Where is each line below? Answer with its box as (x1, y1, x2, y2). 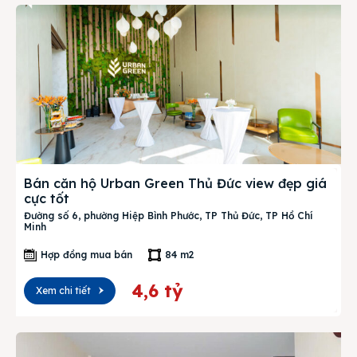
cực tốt (24, 190, 69, 206)
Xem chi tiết (36, 284, 91, 296)
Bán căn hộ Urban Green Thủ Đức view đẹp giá (24, 175, 327, 191)
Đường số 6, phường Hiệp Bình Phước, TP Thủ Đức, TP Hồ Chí (24, 210, 312, 222)
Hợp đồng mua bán (41, 249, 132, 261)
